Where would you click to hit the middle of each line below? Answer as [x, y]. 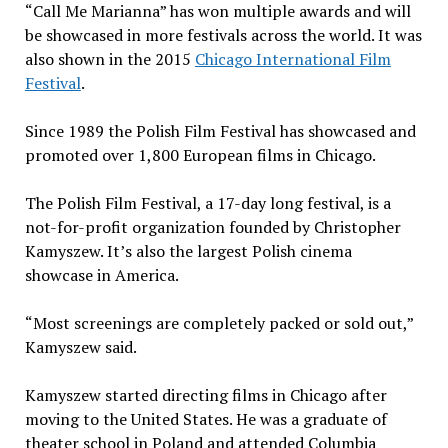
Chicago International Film [292, 59]
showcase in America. [101, 275]
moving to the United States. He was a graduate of [205, 419]
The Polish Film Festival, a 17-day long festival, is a [207, 203]
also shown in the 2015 [109, 59]
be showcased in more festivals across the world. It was [223, 35]
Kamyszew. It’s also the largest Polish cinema [188, 251]
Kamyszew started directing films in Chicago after [205, 395]
